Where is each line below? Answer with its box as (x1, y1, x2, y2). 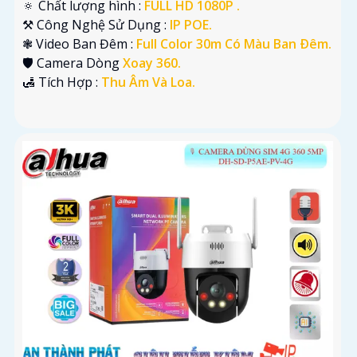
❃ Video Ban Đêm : (22, 34, 136, 53)
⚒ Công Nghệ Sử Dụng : (22, 15, 170, 33)
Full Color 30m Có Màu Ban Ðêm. (136, 34, 331, 53)
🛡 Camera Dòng (22, 53, 123, 72)
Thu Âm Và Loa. (101, 73, 195, 91)
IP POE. (170, 15, 212, 33)
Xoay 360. (123, 53, 181, 72)
